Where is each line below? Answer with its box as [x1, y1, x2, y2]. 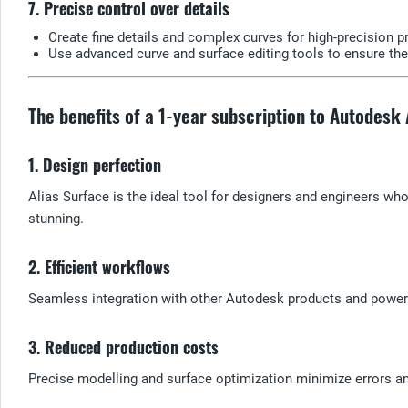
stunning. [28, 209, 84, 227]
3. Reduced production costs [28, 334, 219, 359]
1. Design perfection [28, 152, 161, 177]
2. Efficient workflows [28, 254, 170, 279]
